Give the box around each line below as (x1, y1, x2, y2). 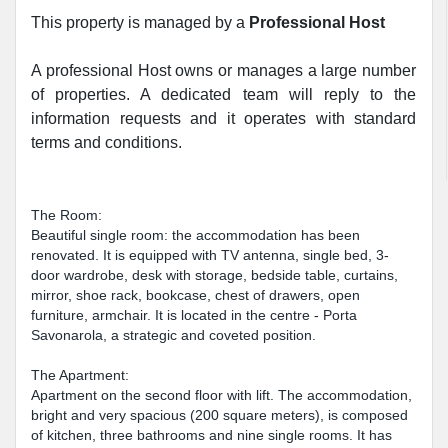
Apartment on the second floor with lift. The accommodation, (31, 387, 412, 403)
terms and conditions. (31, 134, 182, 151)
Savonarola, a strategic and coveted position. (31, 327, 316, 343)
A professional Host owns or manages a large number (31, 62, 416, 79)
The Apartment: (31, 367, 129, 383)
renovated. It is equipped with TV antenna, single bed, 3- (31, 247, 389, 263)
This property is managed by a (31, 14, 249, 31)
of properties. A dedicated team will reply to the (31, 86, 416, 103)
